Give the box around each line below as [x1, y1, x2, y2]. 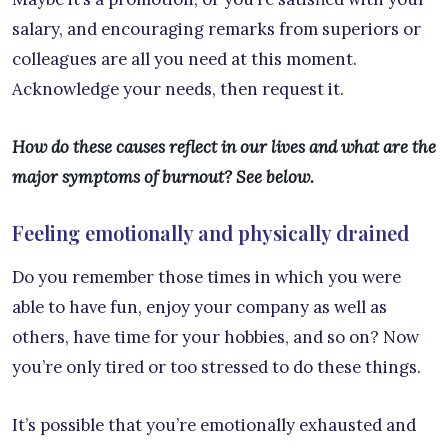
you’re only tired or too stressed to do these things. [12, 356, 421, 379]
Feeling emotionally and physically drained [12, 219, 409, 247]
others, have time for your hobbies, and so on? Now [12, 326, 419, 349]
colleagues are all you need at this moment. [12, 48, 357, 71]
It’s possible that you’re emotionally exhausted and [12, 414, 416, 437]
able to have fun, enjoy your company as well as [12, 296, 387, 319]
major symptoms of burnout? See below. [12, 166, 318, 189]
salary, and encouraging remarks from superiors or [12, 18, 421, 41]
